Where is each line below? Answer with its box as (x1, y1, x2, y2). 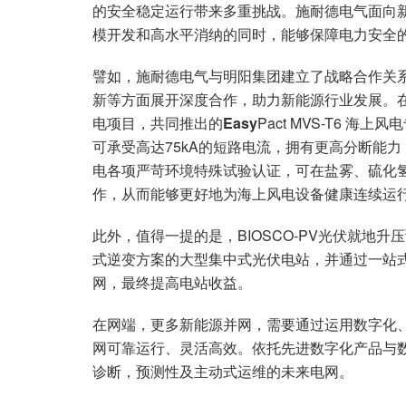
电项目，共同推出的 (92, 111, 223, 133)
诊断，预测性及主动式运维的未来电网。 (92, 360, 353, 382)
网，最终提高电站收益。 (92, 271, 252, 293)
